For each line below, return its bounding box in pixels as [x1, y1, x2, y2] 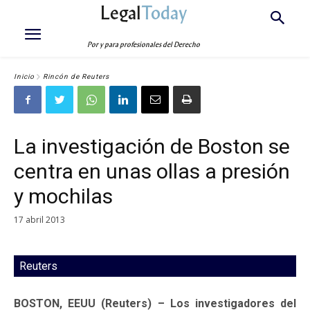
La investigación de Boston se [14, 134, 290, 158]
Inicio [14, 73, 35, 81]
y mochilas [14, 184, 113, 208]
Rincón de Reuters [43, 73, 109, 81]
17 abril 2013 [14, 213, 65, 226]
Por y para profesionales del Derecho [87, 40, 201, 49]
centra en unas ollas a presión [14, 159, 290, 183]
